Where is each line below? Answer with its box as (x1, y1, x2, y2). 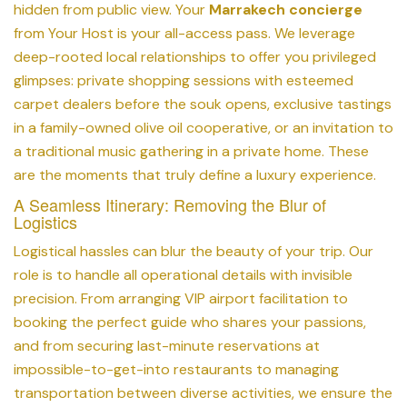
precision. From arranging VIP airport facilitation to (14, 288, 348, 308)
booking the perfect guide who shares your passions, (14, 312, 366, 332)
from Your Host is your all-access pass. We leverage (14, 23, 355, 43)
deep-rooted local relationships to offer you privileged (14, 46, 376, 66)
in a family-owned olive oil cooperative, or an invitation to (14, 117, 393, 137)
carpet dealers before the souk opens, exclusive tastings (14, 94, 392, 114)
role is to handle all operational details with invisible (14, 264, 352, 284)
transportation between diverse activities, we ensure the (14, 382, 392, 402)
